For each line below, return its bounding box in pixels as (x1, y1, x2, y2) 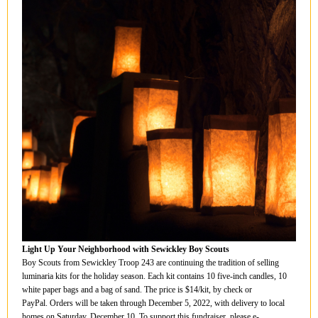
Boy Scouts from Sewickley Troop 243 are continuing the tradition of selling (22, 258, 279, 268)
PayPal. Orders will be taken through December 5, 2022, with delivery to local (22, 298, 285, 308)
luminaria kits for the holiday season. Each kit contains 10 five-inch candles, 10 (22, 271, 287, 281)
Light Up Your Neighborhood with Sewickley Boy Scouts (22, 244, 229, 254)
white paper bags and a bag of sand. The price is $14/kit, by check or (22, 285, 252, 295)
